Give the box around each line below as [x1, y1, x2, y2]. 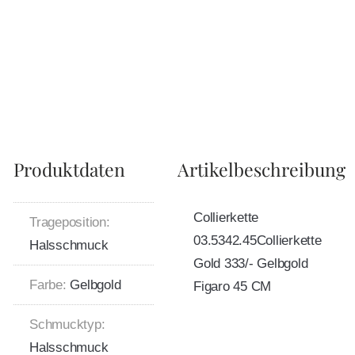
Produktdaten [13, 156, 125, 181]
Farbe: [29, 277, 67, 292]
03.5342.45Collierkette [193, 232, 322, 248]
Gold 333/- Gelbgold [193, 255, 308, 271]
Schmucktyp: [29, 316, 105, 332]
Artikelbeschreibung [177, 156, 345, 181]
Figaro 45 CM [193, 278, 271, 294]
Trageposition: [29, 214, 110, 230]
